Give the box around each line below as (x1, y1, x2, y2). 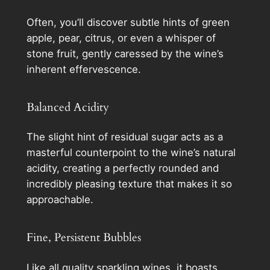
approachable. (26, 193, 93, 206)
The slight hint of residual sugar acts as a (26, 131, 223, 143)
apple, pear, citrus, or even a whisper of (26, 32, 216, 44)
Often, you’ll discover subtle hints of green (26, 16, 230, 28)
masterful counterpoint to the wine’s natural (26, 146, 236, 159)
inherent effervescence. (26, 63, 141, 75)
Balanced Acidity (26, 99, 109, 115)
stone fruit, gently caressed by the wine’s (26, 48, 224, 60)
